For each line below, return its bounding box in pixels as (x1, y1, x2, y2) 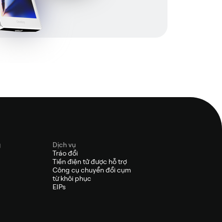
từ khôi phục (52, 174, 91, 182)
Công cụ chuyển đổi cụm (52, 166, 131, 174)
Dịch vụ (52, 140, 76, 149)
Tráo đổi (52, 149, 78, 157)
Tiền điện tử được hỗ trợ (52, 157, 127, 166)
